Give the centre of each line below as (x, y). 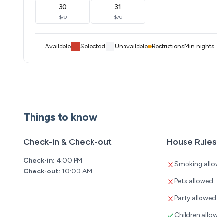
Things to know (60, 117)
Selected (93, 46)
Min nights (199, 46)
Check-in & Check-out (68, 142)
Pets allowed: (194, 181)
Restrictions (168, 46)
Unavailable (131, 46)
